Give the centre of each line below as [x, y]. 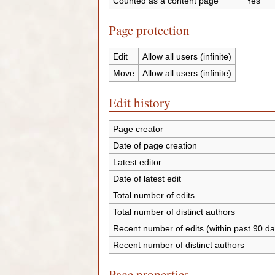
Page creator [138, 129]
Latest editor [137, 162]
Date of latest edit [147, 178]
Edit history [140, 102]
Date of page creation [155, 145]
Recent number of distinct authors [178, 245]
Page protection [149, 30]
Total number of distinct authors [174, 211]
